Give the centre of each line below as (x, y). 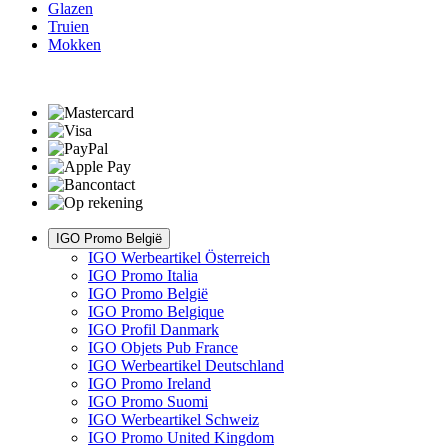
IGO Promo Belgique (156, 311)
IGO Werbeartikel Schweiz (173, 419)
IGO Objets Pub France (163, 347)
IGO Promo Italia (143, 275)
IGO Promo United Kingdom (181, 437)
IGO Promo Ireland (149, 383)
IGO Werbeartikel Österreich (179, 257)
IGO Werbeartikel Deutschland (186, 365)
